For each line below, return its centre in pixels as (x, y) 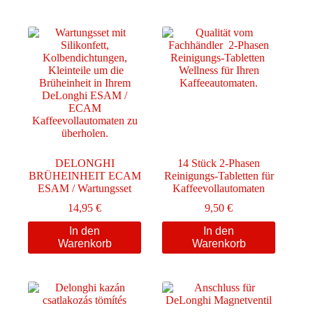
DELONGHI (85, 163)
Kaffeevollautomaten (219, 188)
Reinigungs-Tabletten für (219, 175)
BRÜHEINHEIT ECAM (85, 175)
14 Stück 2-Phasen (219, 163)
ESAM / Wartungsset (85, 188)
